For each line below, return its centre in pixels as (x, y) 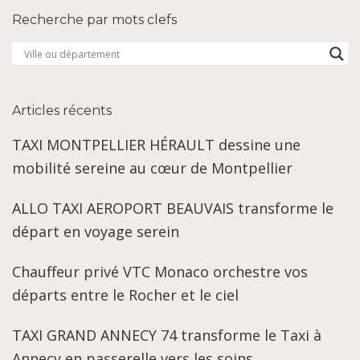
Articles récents (62, 111)
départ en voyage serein (96, 232)
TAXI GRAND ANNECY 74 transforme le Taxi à (167, 335)
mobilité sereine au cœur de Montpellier (152, 168)
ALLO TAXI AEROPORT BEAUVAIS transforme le (173, 209)
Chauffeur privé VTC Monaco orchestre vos (160, 272)
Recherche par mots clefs (94, 20)
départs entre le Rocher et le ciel (125, 295)
